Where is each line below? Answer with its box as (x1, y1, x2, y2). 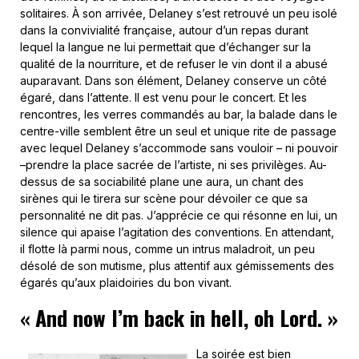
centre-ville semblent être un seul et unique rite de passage (20, 124, 337, 138)
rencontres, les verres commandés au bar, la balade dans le (20, 107, 337, 121)
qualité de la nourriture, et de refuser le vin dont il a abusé (20, 57, 328, 71)
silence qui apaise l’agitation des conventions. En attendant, (20, 225, 334, 239)
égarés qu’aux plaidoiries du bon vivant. (20, 276, 232, 289)
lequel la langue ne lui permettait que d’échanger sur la (20, 40, 311, 54)
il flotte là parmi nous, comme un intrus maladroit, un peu (20, 242, 315, 256)
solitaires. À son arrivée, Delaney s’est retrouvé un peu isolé (20, 6, 337, 20)
